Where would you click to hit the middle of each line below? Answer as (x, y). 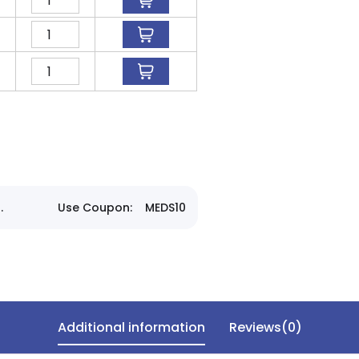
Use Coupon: (95, 208)
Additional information (131, 327)
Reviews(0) (265, 327)
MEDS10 (165, 208)
